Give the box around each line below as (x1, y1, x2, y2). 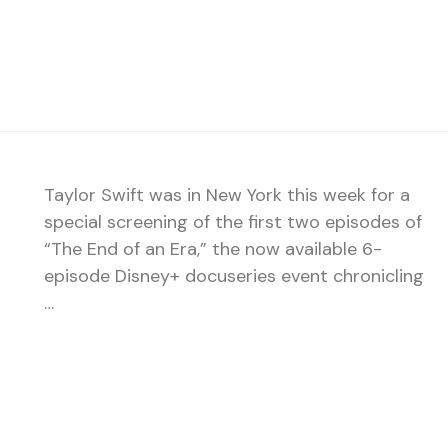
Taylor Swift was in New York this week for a (44, 182, 410, 207)
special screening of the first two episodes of (44, 209, 422, 234)
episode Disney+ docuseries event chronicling (44, 263, 424, 288)
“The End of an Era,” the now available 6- (44, 236, 382, 261)
